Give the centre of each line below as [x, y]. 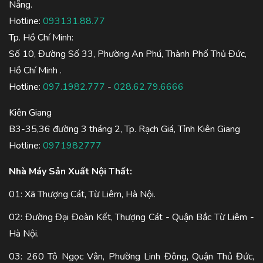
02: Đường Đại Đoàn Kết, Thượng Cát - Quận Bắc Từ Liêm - [131, 217]
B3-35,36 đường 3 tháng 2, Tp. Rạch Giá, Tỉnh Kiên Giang [124, 129]
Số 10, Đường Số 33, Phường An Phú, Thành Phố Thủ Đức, [128, 54]
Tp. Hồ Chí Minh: [42, 38]
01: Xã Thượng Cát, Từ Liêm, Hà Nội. [82, 194]
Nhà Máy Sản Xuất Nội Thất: [70, 171]
